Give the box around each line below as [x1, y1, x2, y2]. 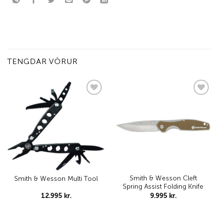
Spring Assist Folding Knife [123, 182, 203, 191]
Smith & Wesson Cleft [129, 174, 197, 183]
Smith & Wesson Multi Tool [14, 175, 98, 183]
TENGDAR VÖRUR [7, 57, 78, 66]
